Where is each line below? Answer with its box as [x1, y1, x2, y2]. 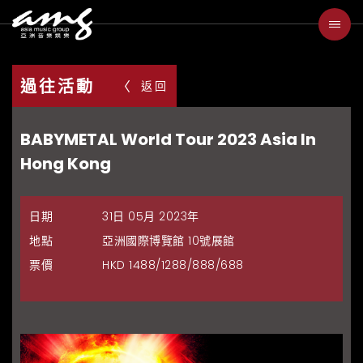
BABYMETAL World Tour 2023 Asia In [20, 127, 316, 151]
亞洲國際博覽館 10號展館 [102, 232, 235, 249]
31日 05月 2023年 [102, 207, 199, 224]
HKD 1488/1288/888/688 [102, 256, 244, 273]
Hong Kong [20, 152, 111, 175]
